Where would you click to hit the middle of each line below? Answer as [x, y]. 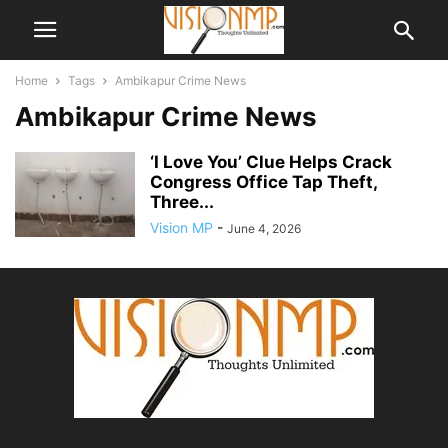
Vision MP [181, 227]
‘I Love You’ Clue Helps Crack [271, 162]
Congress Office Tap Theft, [263, 182]
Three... [182, 202]
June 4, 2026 [264, 228]
